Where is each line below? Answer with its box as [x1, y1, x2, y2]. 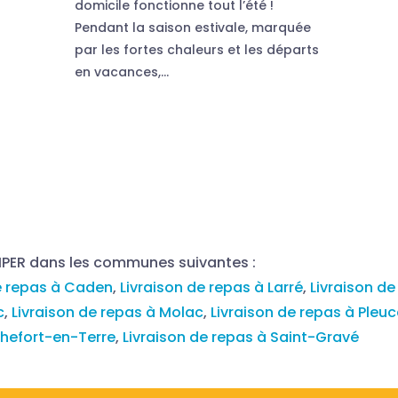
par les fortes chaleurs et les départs [74, 40, 319, 59]
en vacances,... [74, 62, 169, 81]
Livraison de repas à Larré [120, 276, 304, 298]
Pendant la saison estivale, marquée [74, 18, 311, 36]
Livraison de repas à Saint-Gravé [123, 326, 360, 347]
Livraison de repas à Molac [12, 301, 204, 322]
